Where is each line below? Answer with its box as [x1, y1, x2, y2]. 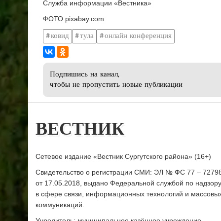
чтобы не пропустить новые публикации [50, 81, 183, 89]
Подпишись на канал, [50, 71, 119, 79]
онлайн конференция [105, 32, 172, 40]
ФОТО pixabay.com [43, 15, 104, 23]
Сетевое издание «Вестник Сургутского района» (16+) [36, 152, 211, 161]
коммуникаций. [36, 201, 84, 209]
